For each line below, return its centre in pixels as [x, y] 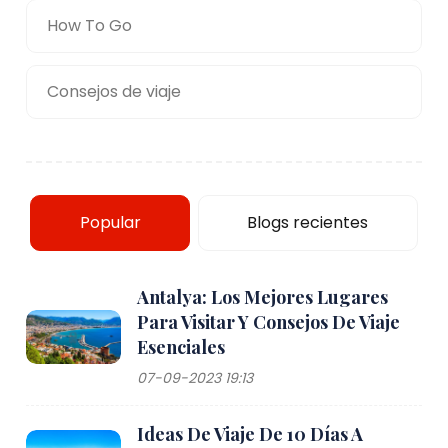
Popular [110, 222]
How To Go [90, 25]
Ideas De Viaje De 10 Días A [250, 433]
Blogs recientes [308, 222]
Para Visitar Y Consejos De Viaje [269, 321]
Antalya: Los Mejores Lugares [263, 296]
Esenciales [181, 346]
